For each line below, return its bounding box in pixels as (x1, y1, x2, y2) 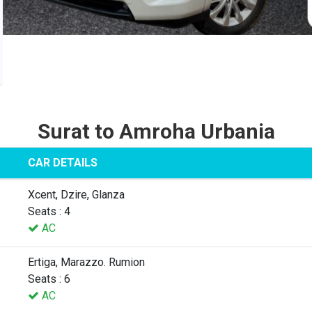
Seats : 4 (28, 204, 70, 218)
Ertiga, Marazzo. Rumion (28, 255, 145, 269)
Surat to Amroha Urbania (37, 118, 275, 143)
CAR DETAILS (28, 155, 97, 169)
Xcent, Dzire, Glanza (28, 187, 125, 201)
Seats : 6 (28, 272, 70, 286)
